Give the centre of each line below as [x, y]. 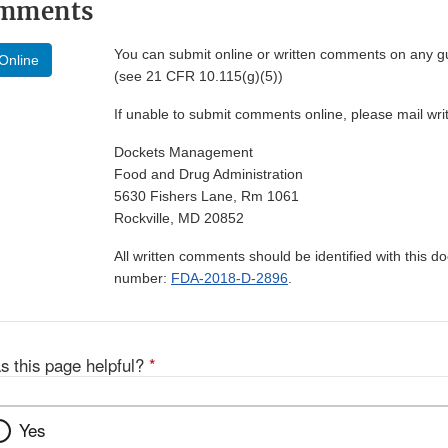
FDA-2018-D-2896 [229, 278]
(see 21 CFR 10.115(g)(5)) [198, 76]
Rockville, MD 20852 [179, 218]
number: [142, 278]
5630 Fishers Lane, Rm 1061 [206, 196]
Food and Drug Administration [208, 174]
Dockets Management [183, 152]
